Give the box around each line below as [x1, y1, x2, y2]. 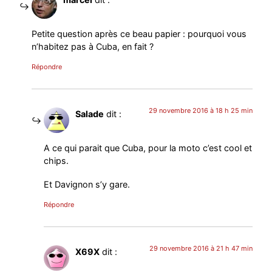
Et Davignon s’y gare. [44, 179, 131, 190]
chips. [44, 155, 69, 166]
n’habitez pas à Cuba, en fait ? [32, 41, 154, 52]
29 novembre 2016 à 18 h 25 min [148, 106, 253, 115]
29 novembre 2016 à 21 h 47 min [149, 244, 253, 253]
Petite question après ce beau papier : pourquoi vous [32, 28, 247, 39]
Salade [75, 108, 104, 119]
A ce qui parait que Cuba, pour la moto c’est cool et [44, 143, 253, 154]
